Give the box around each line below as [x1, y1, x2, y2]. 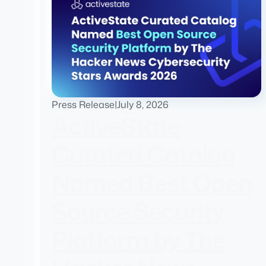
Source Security [52, 194, 225, 229]
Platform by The [52, 223, 226, 257]
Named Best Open [52, 166, 253, 200]
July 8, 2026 [117, 98, 169, 112]
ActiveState [52, 109, 180, 143]
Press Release [52, 98, 115, 112]
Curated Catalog [52, 137, 236, 172]
